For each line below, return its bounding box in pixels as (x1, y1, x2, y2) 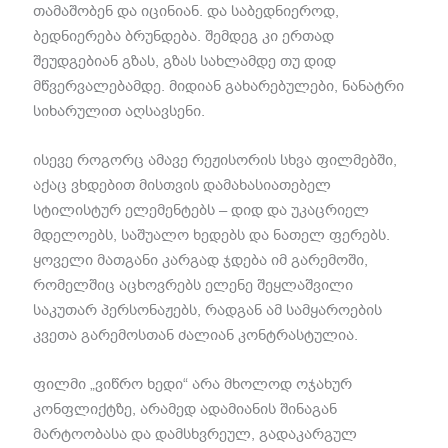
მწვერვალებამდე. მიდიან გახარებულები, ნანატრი (33, 75, 405, 96)
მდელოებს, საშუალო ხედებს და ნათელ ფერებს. (33, 224, 391, 245)
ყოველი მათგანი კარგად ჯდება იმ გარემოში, (33, 249, 369, 270)
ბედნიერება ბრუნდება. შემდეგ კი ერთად (33, 25, 335, 46)
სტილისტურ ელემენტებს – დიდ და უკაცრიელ (33, 199, 370, 220)
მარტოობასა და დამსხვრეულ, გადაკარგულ (33, 423, 358, 444)
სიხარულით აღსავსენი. (33, 100, 206, 121)
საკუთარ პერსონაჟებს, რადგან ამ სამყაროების (33, 299, 383, 320)
